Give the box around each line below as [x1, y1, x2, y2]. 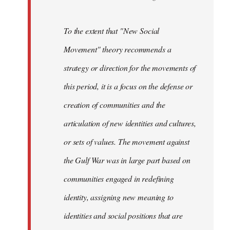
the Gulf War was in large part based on [64, 155, 190, 166]
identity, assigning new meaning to [64, 191, 174, 203]
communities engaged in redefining [64, 173, 174, 184]
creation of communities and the [64, 99, 166, 110]
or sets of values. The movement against [64, 136, 189, 147]
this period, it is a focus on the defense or [64, 81, 193, 92]
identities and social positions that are [64, 210, 183, 221]
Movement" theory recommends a [64, 44, 171, 55]
